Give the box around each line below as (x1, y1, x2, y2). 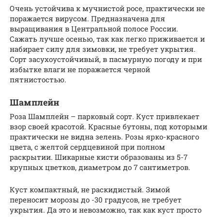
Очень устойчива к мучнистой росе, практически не (10, 3, 205, 14)
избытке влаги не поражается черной (10, 64, 150, 75)
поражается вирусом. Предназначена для (10, 14, 165, 24)
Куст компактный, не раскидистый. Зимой (10, 185, 170, 195)
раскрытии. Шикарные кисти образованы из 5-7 (10, 152, 187, 162)
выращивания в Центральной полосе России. (10, 24, 178, 34)
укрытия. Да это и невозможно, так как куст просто (10, 205, 201, 215)
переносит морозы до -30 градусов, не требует (10, 195, 182, 205)
